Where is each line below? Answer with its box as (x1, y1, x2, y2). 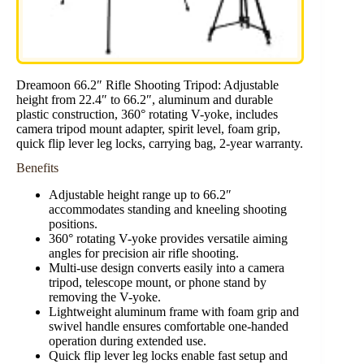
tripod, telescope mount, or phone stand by (49, 275, 266, 290)
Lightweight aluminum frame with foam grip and (49, 305, 299, 319)
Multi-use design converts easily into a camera (49, 261, 284, 275)
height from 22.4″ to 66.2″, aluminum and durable (16, 92, 273, 106)
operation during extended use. (49, 334, 206, 349)
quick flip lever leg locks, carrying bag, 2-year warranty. (16, 136, 303, 150)
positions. (49, 217, 97, 232)
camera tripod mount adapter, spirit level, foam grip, (16, 121, 280, 136)
